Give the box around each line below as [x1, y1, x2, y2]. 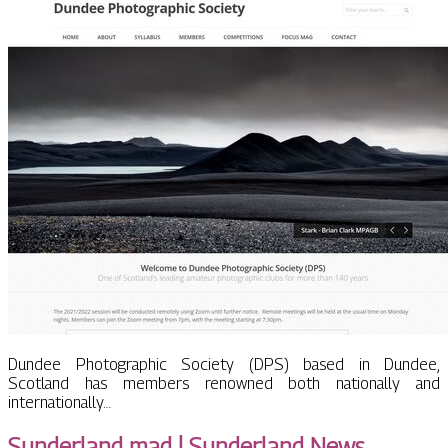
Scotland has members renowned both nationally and [8, 374, 440, 394]
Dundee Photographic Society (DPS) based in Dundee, [8, 355, 440, 375]
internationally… [8, 393, 111, 413]
